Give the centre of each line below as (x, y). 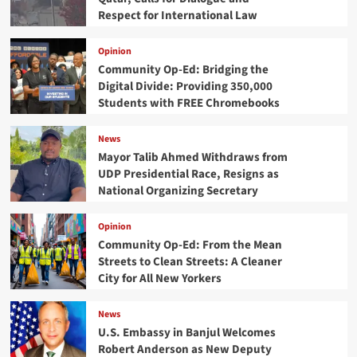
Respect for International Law (177, 15)
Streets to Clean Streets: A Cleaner (190, 261)
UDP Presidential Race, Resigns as (188, 174)
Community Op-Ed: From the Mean (190, 245)
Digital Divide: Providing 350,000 (185, 86)
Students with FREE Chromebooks (188, 103)
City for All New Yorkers (159, 278)
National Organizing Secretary (178, 190)
